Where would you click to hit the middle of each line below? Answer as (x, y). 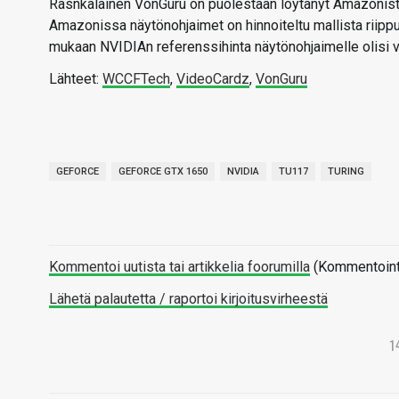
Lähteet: (76, 79)
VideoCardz (213, 79)
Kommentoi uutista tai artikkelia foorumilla (179, 267)
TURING (346, 171)
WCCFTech (136, 79)
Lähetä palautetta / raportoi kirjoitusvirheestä (188, 299)
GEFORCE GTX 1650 (163, 171)
